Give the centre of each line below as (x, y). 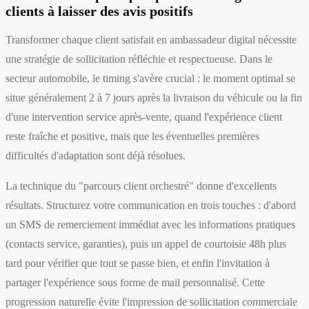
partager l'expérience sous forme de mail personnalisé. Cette (135, 283)
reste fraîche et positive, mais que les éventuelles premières (132, 137)
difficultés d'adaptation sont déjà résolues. (96, 156)
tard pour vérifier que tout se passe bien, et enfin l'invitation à (138, 263)
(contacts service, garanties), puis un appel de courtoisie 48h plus (146, 244)
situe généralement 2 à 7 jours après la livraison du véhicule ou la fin (154, 98)
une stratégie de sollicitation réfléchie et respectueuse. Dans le (139, 59)
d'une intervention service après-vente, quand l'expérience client (144, 117)
